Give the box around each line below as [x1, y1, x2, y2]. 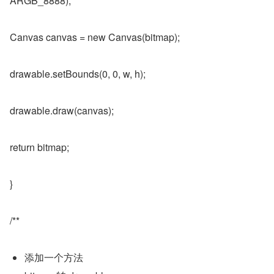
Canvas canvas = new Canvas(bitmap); [10, 30, 180, 44]
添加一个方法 [24, 250, 83, 264]
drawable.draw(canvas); [10, 103, 114, 117]
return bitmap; [10, 140, 69, 154]
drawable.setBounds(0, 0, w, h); [10, 67, 146, 81]
